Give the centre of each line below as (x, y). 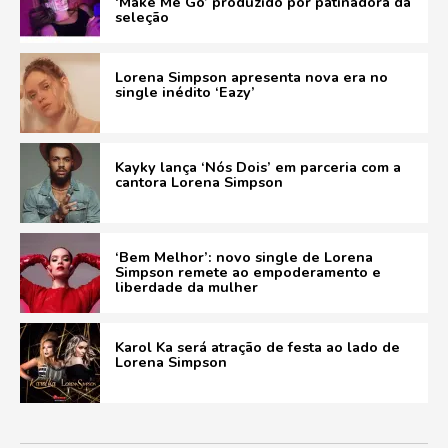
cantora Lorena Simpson (199, 182)
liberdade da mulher (186, 287)
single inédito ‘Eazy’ (185, 92)
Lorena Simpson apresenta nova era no (251, 77)
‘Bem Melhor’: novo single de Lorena (244, 257)
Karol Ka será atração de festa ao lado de (257, 347)
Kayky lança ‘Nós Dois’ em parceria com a (258, 167)
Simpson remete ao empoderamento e (248, 272)
